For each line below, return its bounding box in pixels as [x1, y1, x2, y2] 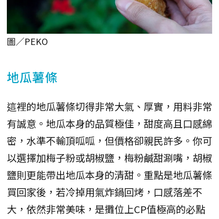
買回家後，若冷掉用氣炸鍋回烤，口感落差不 [7, 185, 202, 199]
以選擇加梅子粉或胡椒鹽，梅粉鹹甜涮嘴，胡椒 [7, 151, 212, 165]
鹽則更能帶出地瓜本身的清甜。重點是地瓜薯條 [7, 168, 212, 182]
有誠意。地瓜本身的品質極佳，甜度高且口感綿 [7, 116, 212, 131]
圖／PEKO [7, 35, 48, 48]
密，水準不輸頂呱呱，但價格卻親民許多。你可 [7, 133, 212, 148]
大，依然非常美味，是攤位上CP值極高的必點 [7, 202, 205, 217]
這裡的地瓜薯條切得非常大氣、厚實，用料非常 [7, 99, 212, 114]
